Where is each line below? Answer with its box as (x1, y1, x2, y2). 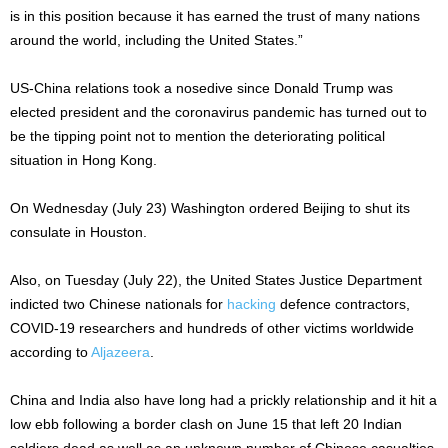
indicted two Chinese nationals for (10, 296, 227, 313)
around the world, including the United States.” (10, 32, 303, 49)
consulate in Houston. (10, 224, 147, 241)
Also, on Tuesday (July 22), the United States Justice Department (10, 272, 422, 289)
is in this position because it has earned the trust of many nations (10, 8, 420, 25)
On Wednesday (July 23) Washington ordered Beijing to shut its (10, 200, 410, 217)
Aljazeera (91, 344, 150, 361)
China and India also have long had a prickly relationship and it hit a (10, 392, 437, 409)
